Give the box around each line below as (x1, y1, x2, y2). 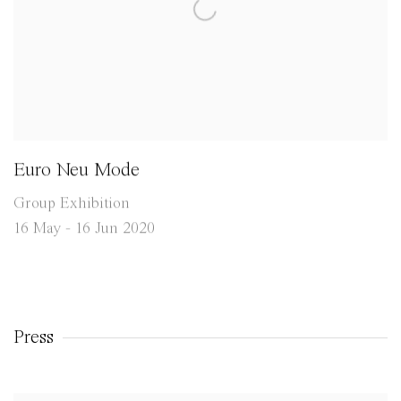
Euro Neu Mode (13, 160, 140, 181)
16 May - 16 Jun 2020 (13, 220, 155, 237)
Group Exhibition (13, 195, 130, 212)
